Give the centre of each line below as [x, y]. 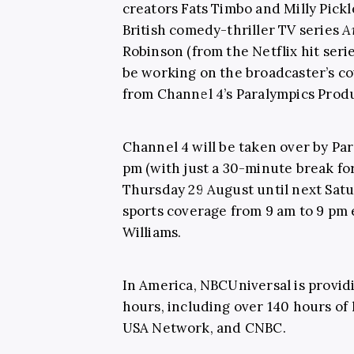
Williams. [153, 232]
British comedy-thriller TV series [232, 30]
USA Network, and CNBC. [206, 328]
